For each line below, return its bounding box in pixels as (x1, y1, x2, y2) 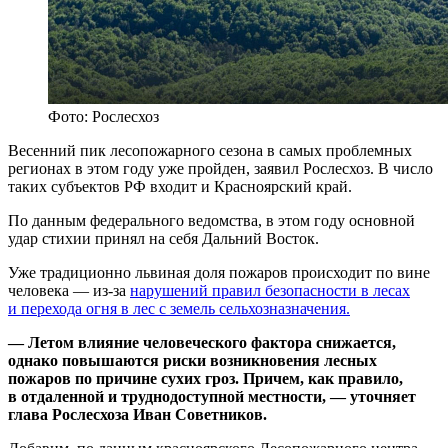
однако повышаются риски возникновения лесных (8, 351, 377, 369)
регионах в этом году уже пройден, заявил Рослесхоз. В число (8, 159, 433, 177)
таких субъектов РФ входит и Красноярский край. (8, 177, 352, 195)
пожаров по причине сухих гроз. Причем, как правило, (8, 369, 403, 387)
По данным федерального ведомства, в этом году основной (8, 211, 415, 229)
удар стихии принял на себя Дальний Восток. (8, 229, 319, 247)
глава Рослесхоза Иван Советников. (8, 405, 267, 423)
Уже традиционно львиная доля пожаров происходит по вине (8, 263, 430, 281)
